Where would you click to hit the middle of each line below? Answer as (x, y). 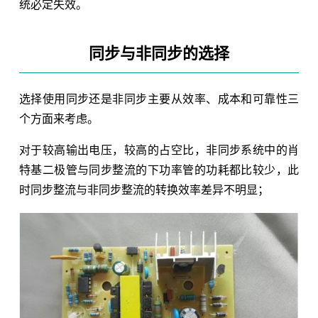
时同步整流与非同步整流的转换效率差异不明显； (144, 190)
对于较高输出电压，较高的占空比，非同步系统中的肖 (159, 150)
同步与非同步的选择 (159, 53)
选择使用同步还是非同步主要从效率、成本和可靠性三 (159, 99)
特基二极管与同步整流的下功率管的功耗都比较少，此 (159, 170)
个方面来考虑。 (59, 119)
